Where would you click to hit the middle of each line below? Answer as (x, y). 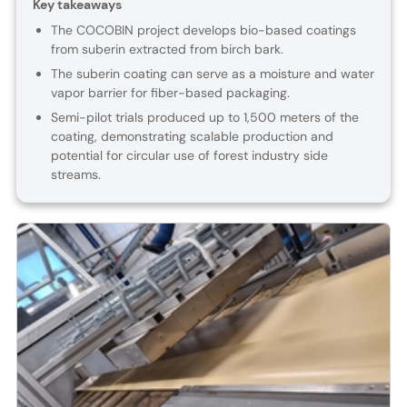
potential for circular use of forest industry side (189, 156)
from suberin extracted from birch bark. (167, 50)
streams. (75, 175)
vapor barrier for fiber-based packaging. (170, 93)
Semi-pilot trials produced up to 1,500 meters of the (204, 118)
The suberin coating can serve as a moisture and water (212, 74)
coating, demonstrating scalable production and (192, 137)
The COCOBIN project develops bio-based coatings (203, 30)
